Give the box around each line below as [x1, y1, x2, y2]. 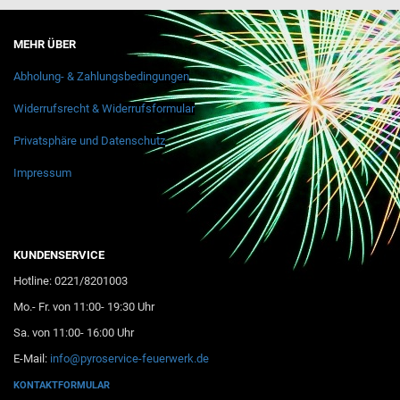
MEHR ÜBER [13, 37, 76, 52]
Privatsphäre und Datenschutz [13, 134, 165, 148]
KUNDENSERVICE [13, 248, 104, 262]
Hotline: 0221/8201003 [13, 274, 128, 288]
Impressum [13, 166, 71, 180]
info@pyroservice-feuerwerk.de [50, 352, 209, 366]
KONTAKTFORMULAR [13, 379, 110, 392]
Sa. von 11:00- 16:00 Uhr [13, 326, 134, 340]
